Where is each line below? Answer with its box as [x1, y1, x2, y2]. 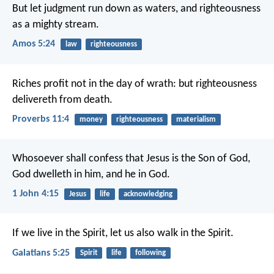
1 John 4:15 [12, 189, 59, 199]
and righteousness [178, 3, 261, 15]
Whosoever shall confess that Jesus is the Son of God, [12, 153, 250, 165]
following [135, 249, 166, 257]
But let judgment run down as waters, [12, 3, 178, 15]
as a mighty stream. [12, 19, 99, 31]
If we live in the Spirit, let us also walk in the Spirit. [12, 228, 234, 240]
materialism [176, 115, 216, 124]
